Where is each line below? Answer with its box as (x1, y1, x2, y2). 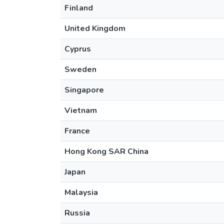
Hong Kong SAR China (64, 146, 148, 157)
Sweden (64, 64, 96, 75)
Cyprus (64, 43, 91, 54)
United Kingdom (64, 23, 125, 34)
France (64, 125, 90, 136)
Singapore (64, 84, 104, 95)
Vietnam (64, 105, 97, 116)
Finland (64, 2, 93, 13)
